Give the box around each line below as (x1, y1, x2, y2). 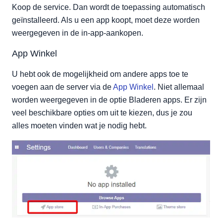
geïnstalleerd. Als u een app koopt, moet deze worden (12, 15, 200, 24)
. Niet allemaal (154, 82, 204, 91)
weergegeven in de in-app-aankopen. (12, 28, 143, 37)
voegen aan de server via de (12, 82, 113, 91)
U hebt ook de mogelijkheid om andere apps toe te (12, 69, 188, 78)
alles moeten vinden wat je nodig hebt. (12, 121, 147, 130)
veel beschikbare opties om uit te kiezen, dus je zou (12, 108, 192, 117)
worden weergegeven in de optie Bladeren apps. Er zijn (12, 95, 207, 104)
